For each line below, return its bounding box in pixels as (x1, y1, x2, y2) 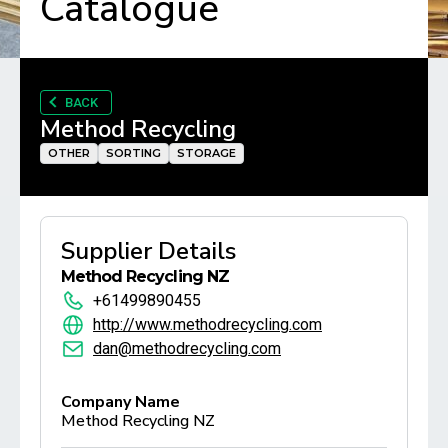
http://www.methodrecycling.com (93, 314, 322, 334)
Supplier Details (61, 234, 236, 267)
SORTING (106, 145, 161, 160)
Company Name (61, 390, 180, 413)
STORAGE (177, 145, 236, 160)
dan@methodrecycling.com (93, 338, 281, 358)
